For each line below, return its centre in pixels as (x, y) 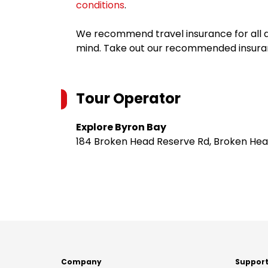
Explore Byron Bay (121, 127)
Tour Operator (128, 98)
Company (81, 262)
